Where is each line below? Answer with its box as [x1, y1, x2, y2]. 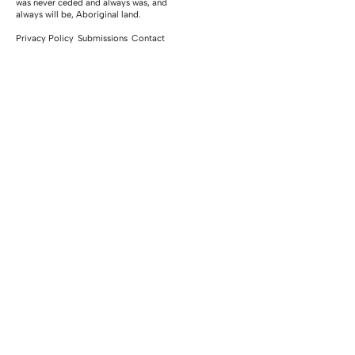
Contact [132, 32, 165, 44]
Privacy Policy [16, 32, 74, 44]
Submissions [78, 32, 128, 44]
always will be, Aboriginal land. [16, 9, 141, 21]
